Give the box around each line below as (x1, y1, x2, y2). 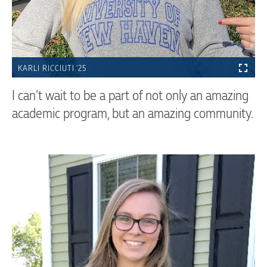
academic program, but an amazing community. (12, 107, 253, 122)
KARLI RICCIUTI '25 (18, 64, 86, 73)
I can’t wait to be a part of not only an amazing (12, 89, 249, 104)
